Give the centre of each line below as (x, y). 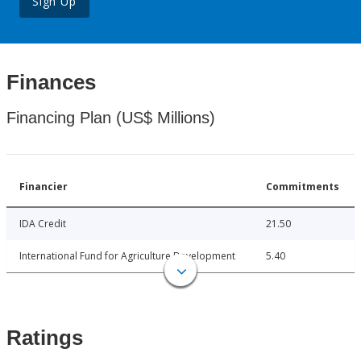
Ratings (45, 338)
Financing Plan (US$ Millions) (111, 118)
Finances (51, 83)
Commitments (303, 187)
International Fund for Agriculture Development (127, 256)
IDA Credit (43, 224)
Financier (44, 187)
